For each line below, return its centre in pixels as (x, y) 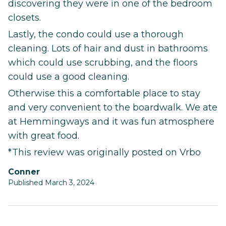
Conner (27, 172)
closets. (24, 17)
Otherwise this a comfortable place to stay (104, 93)
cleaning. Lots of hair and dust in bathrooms (108, 48)
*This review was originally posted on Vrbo (104, 152)
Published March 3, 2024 (51, 182)
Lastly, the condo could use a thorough (96, 34)
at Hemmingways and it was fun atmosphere (111, 121)
